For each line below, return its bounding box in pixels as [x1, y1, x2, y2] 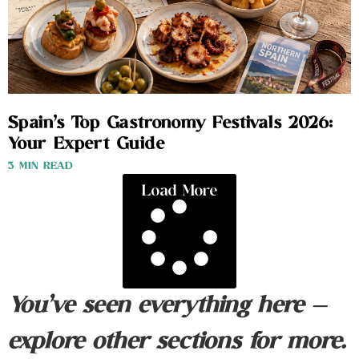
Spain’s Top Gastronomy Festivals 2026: [8, 112, 333, 135]
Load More [142, 181, 217, 202]
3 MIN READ [8, 159, 73, 174]
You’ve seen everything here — [8, 291, 325, 322]
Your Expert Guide [8, 133, 165, 156]
